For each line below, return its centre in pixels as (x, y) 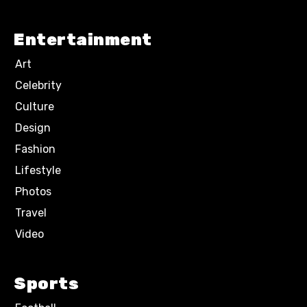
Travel (31, 213)
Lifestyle (38, 170)
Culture (35, 107)
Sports (46, 284)
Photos (33, 192)
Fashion (35, 149)
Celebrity (38, 85)
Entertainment (83, 40)
